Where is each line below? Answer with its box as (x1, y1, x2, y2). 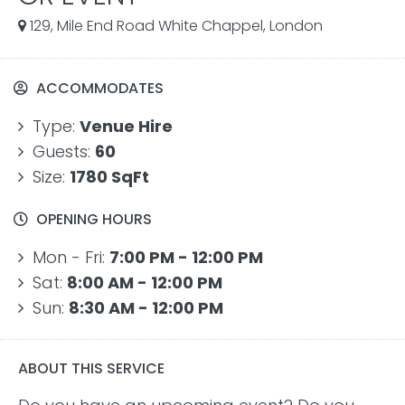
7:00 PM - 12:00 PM (109, 246, 263, 268)
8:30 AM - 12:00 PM (69, 297, 223, 319)
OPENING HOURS (33, 209, 152, 230)
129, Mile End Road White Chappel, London (26, 15, 323, 36)
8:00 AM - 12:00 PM (67, 271, 222, 294)
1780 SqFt (70, 165, 149, 188)
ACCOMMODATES (33, 78, 164, 99)
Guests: (28, 140, 95, 163)
